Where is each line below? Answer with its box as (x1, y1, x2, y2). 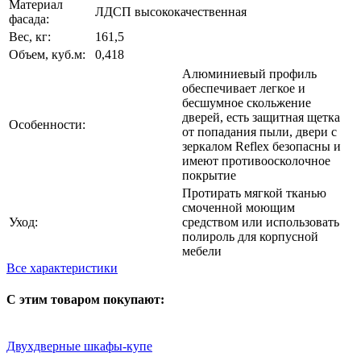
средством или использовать (182, 215, 339, 230)
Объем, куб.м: (9, 48, 85, 62)
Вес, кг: (9, 30, 51, 44)
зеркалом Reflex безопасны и (182, 139, 341, 154)
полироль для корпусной (182, 230, 318, 244)
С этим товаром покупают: (6, 293, 164, 307)
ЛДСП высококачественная (95, 5, 247, 19)
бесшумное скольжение (182, 96, 311, 110)
